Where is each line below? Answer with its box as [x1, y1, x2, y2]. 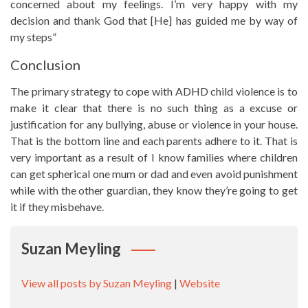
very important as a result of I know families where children [10, 150, 298, 164]
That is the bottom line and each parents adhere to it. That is [10, 133, 298, 147]
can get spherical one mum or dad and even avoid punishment [10, 166, 298, 180]
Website [179, 276, 220, 289]
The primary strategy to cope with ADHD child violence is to [10, 84, 298, 98]
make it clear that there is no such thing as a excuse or [10, 100, 298, 114]
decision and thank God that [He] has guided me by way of [10, 13, 298, 27]
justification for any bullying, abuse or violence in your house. [10, 117, 298, 131]
